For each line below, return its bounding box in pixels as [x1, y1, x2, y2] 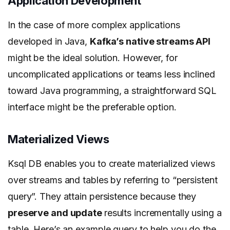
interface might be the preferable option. [8, 102, 177, 113]
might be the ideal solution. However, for [8, 52, 178, 64]
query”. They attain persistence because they [8, 191, 197, 202]
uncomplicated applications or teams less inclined [8, 69, 215, 80]
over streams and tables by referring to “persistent [8, 175, 218, 186]
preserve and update [8, 207, 104, 219]
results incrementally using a [104, 207, 222, 219]
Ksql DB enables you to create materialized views [8, 158, 215, 169]
